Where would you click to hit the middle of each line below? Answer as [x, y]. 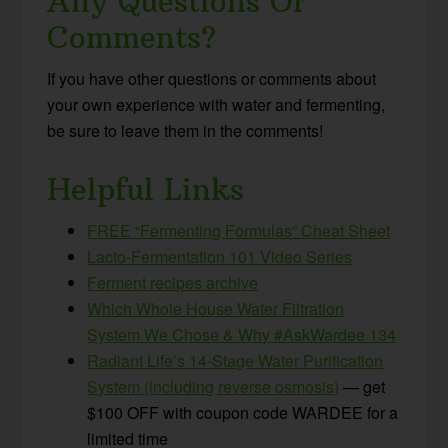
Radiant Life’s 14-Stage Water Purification [235, 361]
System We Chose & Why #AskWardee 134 [242, 335]
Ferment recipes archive [173, 283]
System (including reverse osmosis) [213, 387]
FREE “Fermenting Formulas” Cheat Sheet [239, 231]
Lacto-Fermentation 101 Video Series [220, 257]
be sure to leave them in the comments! [185, 131]
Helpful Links [146, 190]
